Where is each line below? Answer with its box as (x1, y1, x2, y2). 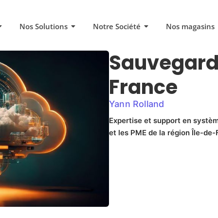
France (109, 73, 178, 101)
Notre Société (92, 21, 141, 32)
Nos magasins (165, 21, 215, 32)
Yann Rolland (109, 99, 164, 109)
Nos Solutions (19, 21, 68, 32)
